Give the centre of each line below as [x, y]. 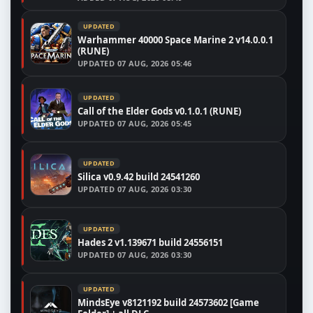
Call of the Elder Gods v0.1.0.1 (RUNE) [159, 111]
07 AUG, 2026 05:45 [154, 123]
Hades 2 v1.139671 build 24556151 [150, 242]
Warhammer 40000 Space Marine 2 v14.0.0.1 [175, 39]
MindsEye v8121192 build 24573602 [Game [168, 302]
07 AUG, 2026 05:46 [154, 63]
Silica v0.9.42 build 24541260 [139, 176]
